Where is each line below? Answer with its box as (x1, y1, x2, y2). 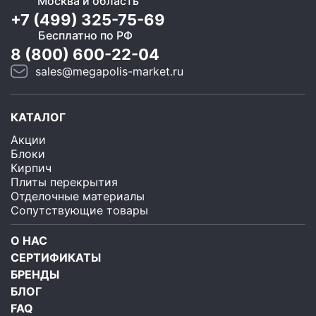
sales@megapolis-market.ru (35, 64, 183, 78)
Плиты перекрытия (11, 175, 118, 189)
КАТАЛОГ (11, 110, 66, 124)
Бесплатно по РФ (37, 28, 133, 42)
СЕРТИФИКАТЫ (11, 250, 101, 265)
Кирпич (11, 161, 51, 175)
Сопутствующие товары (11, 203, 148, 217)
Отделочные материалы (11, 189, 145, 203)
